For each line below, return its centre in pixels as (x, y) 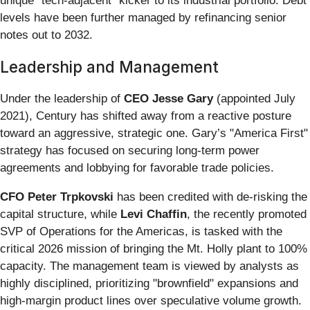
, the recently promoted (247, 215)
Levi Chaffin (154, 215)
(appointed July (254, 99)
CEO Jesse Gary (168, 99)
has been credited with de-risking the (210, 197)
